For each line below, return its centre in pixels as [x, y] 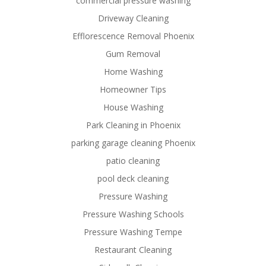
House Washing [133, 107]
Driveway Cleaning [133, 18]
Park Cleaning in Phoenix [133, 125]
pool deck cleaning [133, 178]
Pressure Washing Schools [133, 214]
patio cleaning [133, 160]
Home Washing [133, 71]
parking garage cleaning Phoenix [133, 142]
